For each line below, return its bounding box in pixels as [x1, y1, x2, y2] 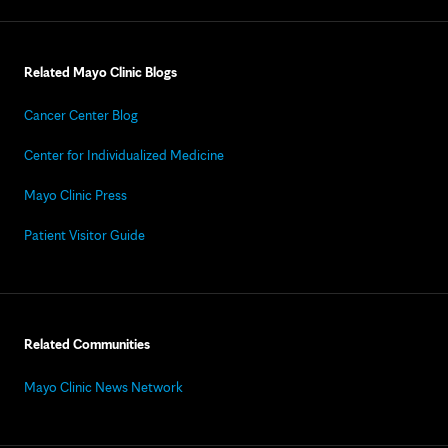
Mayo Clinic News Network [24, 379, 183, 395]
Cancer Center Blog [24, 107, 138, 123]
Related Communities [24, 336, 150, 352]
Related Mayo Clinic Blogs [24, 64, 177, 80]
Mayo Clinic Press [24, 187, 127, 203]
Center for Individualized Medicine [24, 147, 224, 163]
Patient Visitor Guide [24, 227, 145, 243]
